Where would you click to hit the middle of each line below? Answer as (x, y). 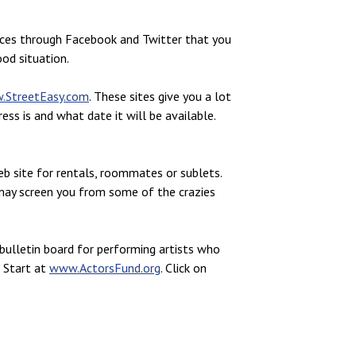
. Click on (184, 267)
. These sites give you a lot (160, 96)
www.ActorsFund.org (105, 267)
